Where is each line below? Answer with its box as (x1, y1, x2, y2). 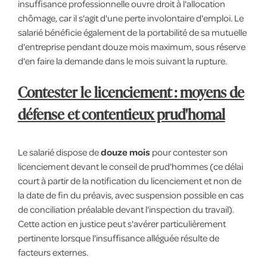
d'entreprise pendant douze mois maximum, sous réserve (17, 40, 246, 52)
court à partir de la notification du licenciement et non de (17, 174, 241, 187)
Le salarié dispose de (17, 145, 101, 158)
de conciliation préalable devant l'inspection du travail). (17, 203, 234, 215)
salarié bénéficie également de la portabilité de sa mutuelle (17, 26, 247, 38)
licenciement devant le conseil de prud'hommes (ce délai (17, 160, 243, 172)
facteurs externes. (17, 246, 88, 258)
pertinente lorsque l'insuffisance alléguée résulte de (17, 231, 219, 244)
